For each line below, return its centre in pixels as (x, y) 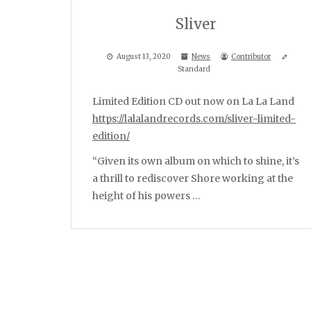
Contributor (251, 57)
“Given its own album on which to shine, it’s (196, 161)
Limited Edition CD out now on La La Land (193, 101)
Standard (194, 69)
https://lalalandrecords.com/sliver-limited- (194, 119)
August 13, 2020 (144, 57)
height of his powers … (146, 196)
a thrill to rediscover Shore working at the (193, 179)
